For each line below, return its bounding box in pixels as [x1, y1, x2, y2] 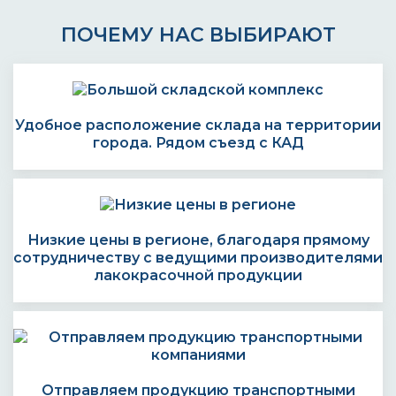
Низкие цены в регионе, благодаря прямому [27, 232, 369, 248]
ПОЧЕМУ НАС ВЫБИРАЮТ [60, 23, 336, 47]
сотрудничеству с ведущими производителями [13, 249, 383, 266]
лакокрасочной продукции [94, 267, 302, 284]
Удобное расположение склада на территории [15, 117, 381, 133]
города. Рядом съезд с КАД [92, 134, 304, 151]
